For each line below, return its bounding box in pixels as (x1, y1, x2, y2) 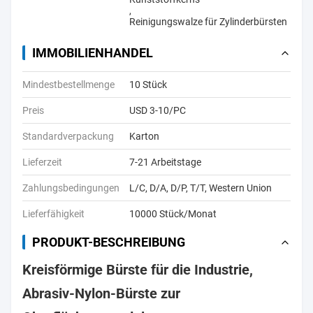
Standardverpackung (22, 131, 114, 142)
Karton (129, 131, 159, 142)
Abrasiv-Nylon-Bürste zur (22, 285, 180, 302)
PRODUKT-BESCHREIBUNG (32, 235, 185, 249)
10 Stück (129, 79, 167, 90)
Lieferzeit (22, 156, 62, 168)
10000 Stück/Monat (129, 208, 217, 219)
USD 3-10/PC (129, 105, 186, 116)
